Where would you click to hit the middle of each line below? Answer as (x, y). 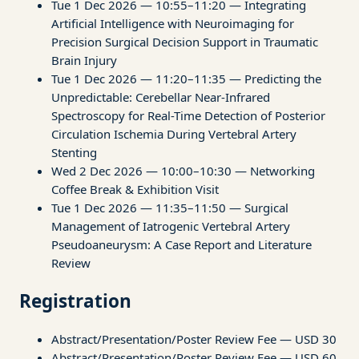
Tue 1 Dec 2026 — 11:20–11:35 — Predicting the (186, 79)
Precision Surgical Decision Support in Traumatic (185, 42)
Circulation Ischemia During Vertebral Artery (174, 134)
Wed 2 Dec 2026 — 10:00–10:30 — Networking (183, 171)
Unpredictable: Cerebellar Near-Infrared (161, 97)
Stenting (74, 153)
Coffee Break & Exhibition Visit (135, 190)
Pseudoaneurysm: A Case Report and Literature (182, 245)
